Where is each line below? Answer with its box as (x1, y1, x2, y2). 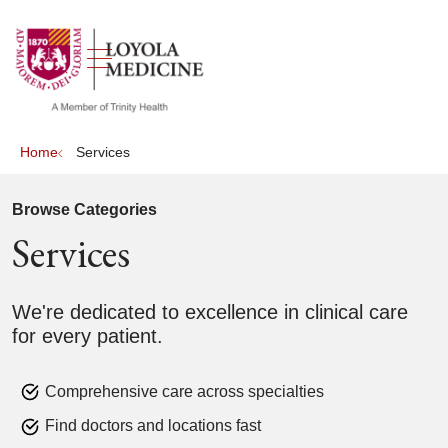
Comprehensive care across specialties (45, 383, 324, 400)
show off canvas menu (86, 40, 374, 72)
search (51, 53, 140, 86)
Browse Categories (12, 201, 157, 218)
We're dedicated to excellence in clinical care (12, 301, 408, 323)
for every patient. (12, 325, 163, 347)
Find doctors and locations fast (45, 417, 261, 435)
